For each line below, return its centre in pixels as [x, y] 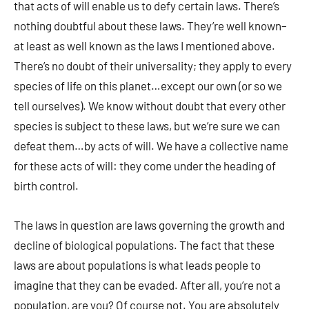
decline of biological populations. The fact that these [144, 245]
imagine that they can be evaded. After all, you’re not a [147, 285]
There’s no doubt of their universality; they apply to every [153, 66]
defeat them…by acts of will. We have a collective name [151, 146]
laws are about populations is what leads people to [137, 265]
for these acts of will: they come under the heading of [145, 166]
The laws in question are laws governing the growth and [149, 225]
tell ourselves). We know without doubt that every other [150, 106]
